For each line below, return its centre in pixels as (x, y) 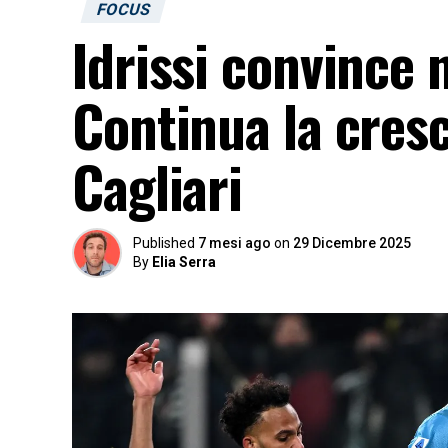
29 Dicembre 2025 (352, 243)
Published (164, 243)
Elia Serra (184, 262)
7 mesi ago (234, 243)
